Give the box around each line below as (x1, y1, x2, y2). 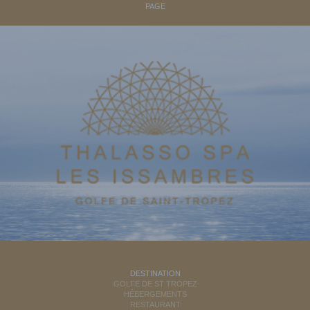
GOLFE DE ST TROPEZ (113, 280, 197, 289)
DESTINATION (129, 269, 181, 278)
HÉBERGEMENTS (123, 290, 187, 299)
